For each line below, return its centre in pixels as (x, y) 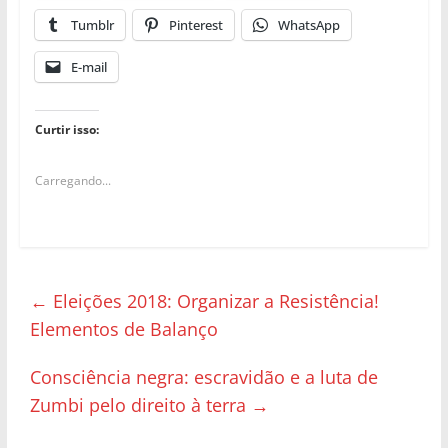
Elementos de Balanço (123, 328)
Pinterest (195, 24)
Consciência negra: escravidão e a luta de (203, 376)
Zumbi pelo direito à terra (140, 404)
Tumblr (92, 24)
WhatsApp (308, 24)
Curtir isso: (66, 129)
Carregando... (72, 180)
